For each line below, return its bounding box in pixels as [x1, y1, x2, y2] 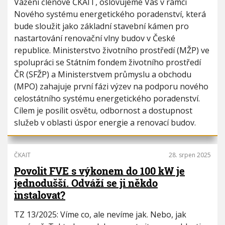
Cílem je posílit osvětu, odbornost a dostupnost [14, 105, 192, 116]
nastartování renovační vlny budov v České [14, 33, 175, 44]
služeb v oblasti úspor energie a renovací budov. [14, 117, 196, 128]
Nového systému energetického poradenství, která [14, 9, 206, 20]
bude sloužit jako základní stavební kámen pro [14, 21, 189, 32]
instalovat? [14, 188, 65, 201]
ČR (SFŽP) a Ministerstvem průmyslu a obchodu [14, 69, 191, 80]
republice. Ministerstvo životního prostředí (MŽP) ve [14, 45, 209, 56]
